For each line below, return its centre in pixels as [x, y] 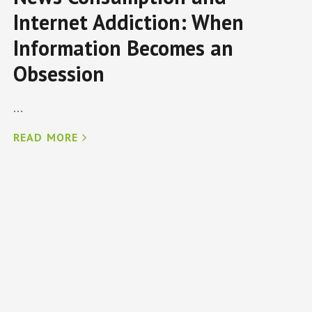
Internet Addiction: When [128, 22]
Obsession [58, 74]
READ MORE [46, 138]
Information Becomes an [123, 48]
